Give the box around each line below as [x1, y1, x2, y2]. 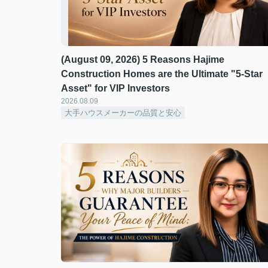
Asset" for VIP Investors [61, 83, 170, 93]
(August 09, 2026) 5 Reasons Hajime [61, 54, 224, 65]
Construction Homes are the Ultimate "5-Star [61, 69, 263, 79]
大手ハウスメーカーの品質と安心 [65, 108, 181, 117]
